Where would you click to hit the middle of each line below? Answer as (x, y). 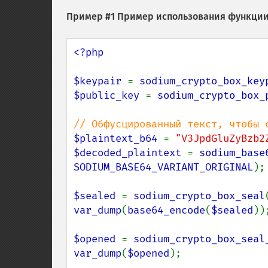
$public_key (109, 95)
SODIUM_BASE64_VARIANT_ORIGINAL (163, 167)
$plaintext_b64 (118, 138)
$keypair (100, 81)
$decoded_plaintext (130, 153)
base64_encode (166, 210)
